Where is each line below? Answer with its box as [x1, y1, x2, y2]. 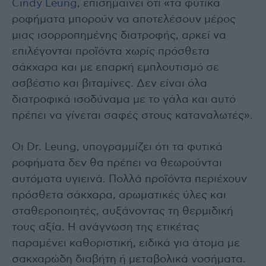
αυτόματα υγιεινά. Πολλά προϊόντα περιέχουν [12, 174, 247, 185]
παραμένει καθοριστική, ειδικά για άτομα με [12, 238, 240, 249]
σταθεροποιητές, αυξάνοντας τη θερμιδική [12, 206, 233, 217]
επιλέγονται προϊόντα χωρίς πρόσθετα [12, 46, 210, 58]
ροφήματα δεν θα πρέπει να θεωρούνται [12, 158, 222, 169]
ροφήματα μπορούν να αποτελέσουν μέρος [12, 14, 236, 26]
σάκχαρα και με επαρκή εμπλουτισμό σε [12, 62, 219, 74]
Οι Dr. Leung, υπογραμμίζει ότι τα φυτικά [12, 142, 223, 153]
